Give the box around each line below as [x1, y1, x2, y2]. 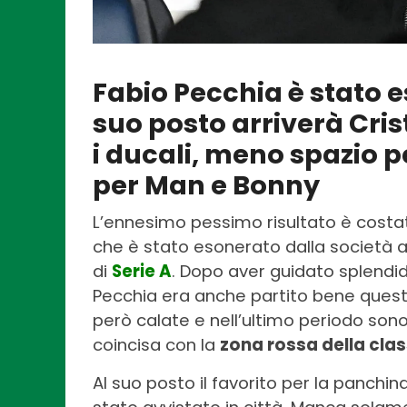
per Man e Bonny [93, 166, 320, 203]
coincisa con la [93, 333, 220, 356]
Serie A [112, 259, 172, 283]
